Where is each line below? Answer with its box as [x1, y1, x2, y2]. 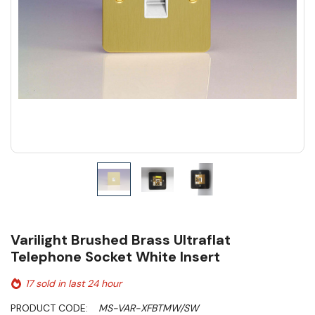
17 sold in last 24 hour [25, 277, 122, 290]
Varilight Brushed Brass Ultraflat [11, 231, 231, 250]
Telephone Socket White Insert [11, 247, 220, 266]
